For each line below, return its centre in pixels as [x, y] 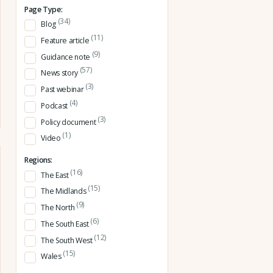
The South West [68, 240]
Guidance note [66, 57]
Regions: [39, 160]
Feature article [66, 41]
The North [58, 208]
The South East [66, 224]
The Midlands [64, 191]
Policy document [69, 122]
